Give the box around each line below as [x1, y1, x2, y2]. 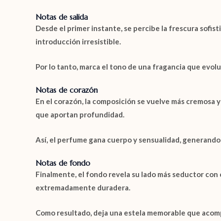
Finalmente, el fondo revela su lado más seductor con [36, 170, 220, 179]
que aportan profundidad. [36, 110, 124, 119]
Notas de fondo [36, 158, 90, 168]
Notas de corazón [36, 85, 98, 95]
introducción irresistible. [36, 37, 121, 46]
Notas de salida [36, 12, 88, 22]
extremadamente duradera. [36, 183, 130, 192]
